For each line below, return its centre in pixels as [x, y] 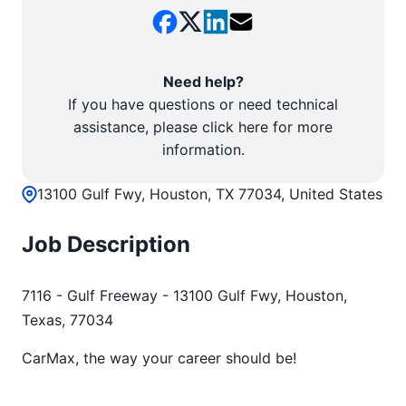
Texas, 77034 [68, 320]
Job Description [106, 244]
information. [203, 150]
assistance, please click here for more [203, 127]
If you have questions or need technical [203, 104]
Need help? [203, 82]
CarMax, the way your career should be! [161, 358]
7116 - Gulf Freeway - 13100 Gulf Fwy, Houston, [184, 295]
